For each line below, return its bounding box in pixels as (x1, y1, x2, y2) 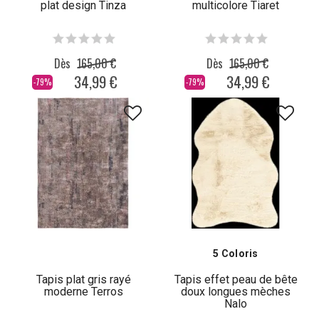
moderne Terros (43, 285, 123, 299)
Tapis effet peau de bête (174, 273, 298, 287)
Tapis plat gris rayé (36, 273, 131, 287)
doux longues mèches (181, 285, 291, 299)
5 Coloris (213, 248, 258, 260)
